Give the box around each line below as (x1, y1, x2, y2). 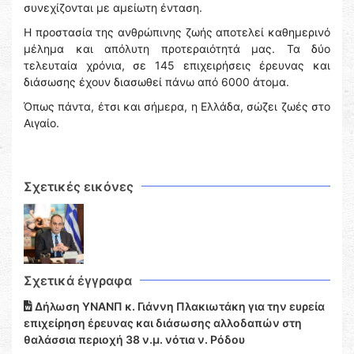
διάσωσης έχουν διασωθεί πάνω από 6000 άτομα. (24, 75, 289, 89)
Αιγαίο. (24, 116, 59, 130)
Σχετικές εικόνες (24, 179, 134, 195)
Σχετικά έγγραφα (24, 273, 132, 289)
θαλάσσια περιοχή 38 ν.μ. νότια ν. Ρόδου (24, 333, 245, 347)
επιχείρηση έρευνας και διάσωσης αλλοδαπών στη (24, 316, 302, 330)
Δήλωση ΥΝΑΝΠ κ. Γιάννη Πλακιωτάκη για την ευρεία (32, 299, 325, 314)
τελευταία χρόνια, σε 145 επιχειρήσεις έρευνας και (24, 58, 330, 73)
